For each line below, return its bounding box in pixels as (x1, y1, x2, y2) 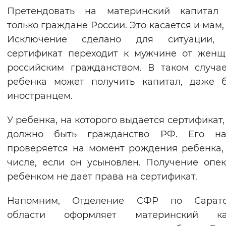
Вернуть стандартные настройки (69, 8, 194, 17)
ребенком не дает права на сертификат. (7, 171, 197, 183)
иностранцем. (7, 90, 73, 102)
